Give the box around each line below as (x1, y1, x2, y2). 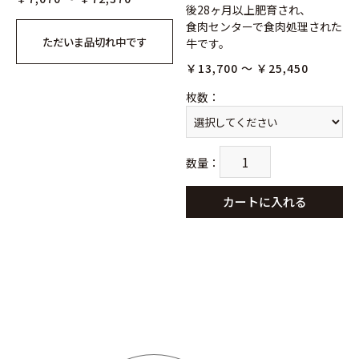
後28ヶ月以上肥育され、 (186, 2, 312, 18)
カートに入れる (222, 193, 307, 211)
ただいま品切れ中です (42, 34, 147, 50)
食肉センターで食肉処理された (186, 18, 343, 35)
